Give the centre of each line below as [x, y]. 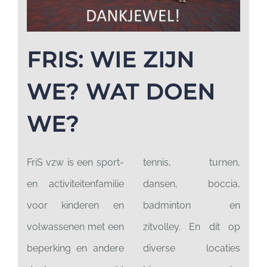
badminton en [192, 206]
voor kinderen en [75, 206]
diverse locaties [192, 249]
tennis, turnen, [192, 163]
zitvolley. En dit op [192, 227]
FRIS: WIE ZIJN [110, 60]
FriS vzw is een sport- [75, 163]
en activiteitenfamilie [75, 184]
